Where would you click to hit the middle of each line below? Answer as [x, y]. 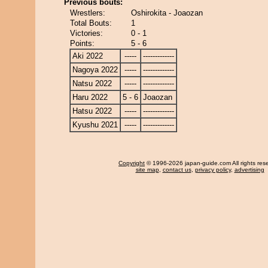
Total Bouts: [91, 23]
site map [147, 170]
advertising [249, 170]
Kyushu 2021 [95, 125]
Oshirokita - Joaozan [167, 13]
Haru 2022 [90, 97]
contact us [177, 170]
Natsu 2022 [92, 83]
